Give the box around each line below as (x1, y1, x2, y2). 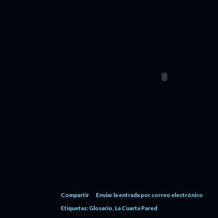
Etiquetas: (61, 204, 88, 212)
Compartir (61, 191, 89, 199)
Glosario (89, 204, 112, 212)
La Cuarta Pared (115, 204, 157, 212)
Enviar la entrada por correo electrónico (96, 191, 203, 199)
